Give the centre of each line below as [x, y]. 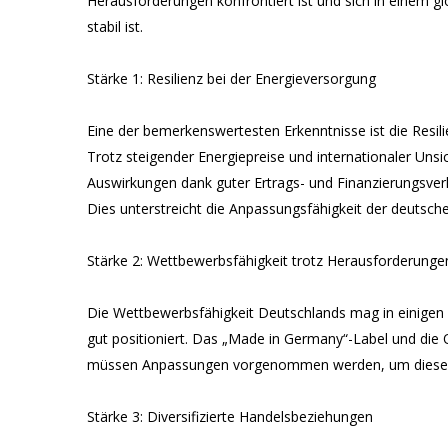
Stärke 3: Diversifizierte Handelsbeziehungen [230, 416]
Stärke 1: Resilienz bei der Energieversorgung [231, 78]
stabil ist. [115, 26]
